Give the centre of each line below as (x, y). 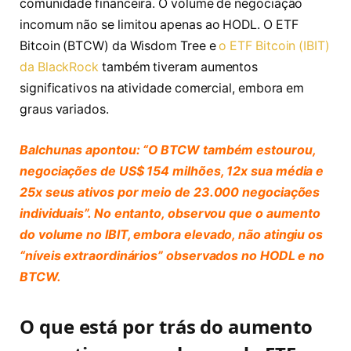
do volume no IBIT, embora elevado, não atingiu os (172, 234)
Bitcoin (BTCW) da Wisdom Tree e (119, 46)
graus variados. (64, 110)
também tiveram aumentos (179, 67)
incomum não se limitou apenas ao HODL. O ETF (159, 25)
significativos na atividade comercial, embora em (162, 89)
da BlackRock (60, 67)
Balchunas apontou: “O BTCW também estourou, (168, 150)
